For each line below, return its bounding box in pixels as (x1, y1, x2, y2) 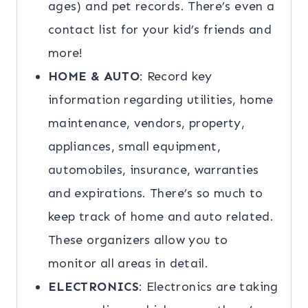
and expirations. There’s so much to (48, 186, 263, 201)
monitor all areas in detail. (48, 256, 209, 272)
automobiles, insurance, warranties (48, 162, 259, 178)
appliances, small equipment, (48, 139, 221, 155)
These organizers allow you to (48, 232, 228, 248)
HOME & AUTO (48, 69, 140, 85)
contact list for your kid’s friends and (48, 22, 272, 38)
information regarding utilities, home (48, 92, 274, 108)
